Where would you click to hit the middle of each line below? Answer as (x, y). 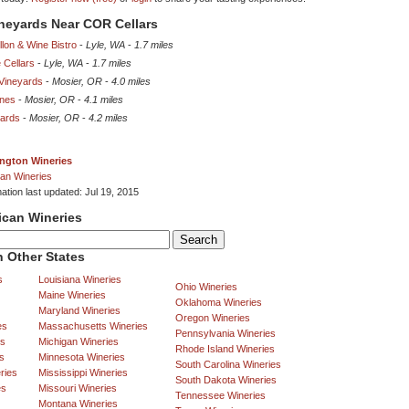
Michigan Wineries (79, 342)
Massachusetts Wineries (93, 326)
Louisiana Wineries (80, 280)
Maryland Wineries (79, 311)
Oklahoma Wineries (219, 303)
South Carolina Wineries (228, 365)
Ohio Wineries (206, 287)
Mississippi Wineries (83, 373)
